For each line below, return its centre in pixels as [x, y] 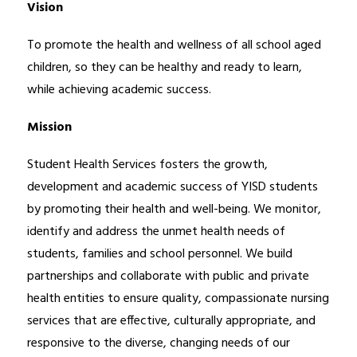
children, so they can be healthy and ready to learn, [164, 68]
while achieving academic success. [119, 90]
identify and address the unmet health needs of [156, 232]
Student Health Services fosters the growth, [147, 165]
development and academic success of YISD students [172, 188]
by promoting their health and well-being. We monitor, [174, 210]
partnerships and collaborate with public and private [168, 277]
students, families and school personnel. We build [159, 255]
